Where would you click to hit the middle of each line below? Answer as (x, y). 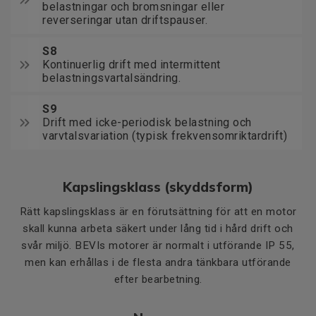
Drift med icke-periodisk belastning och (147, 122)
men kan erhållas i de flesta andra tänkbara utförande (158, 262)
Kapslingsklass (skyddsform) (158, 187)
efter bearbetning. (158, 279)
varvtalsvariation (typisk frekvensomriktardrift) (165, 136)
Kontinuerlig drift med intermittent (132, 65)
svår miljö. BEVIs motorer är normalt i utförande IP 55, (158, 245)
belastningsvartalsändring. (111, 78)
